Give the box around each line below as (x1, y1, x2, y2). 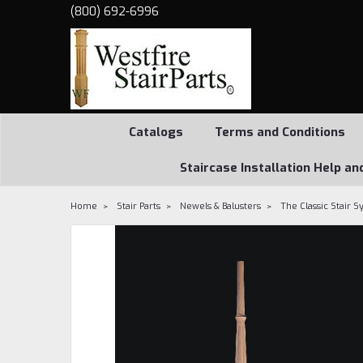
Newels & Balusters (180, 200, 261, 212)
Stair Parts (117, 200, 160, 212)
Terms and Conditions (214, 124, 345, 140)
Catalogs (128, 124, 183, 140)
